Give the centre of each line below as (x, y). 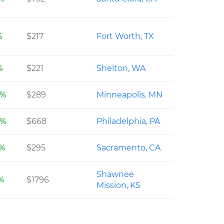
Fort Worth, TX (125, 36)
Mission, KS (118, 185)
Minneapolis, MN (129, 95)
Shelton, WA (121, 68)
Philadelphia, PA (128, 121)
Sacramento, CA (128, 148)
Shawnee (115, 174)
